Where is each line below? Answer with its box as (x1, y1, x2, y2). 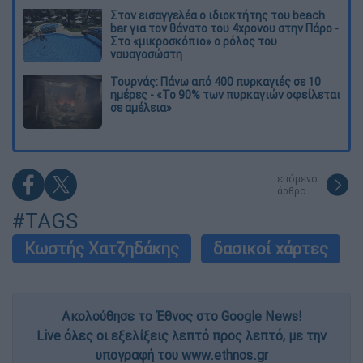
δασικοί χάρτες (213, 237, 328, 258)
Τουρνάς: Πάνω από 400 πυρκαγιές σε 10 (110, 74, 321, 89)
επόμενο (277, 172, 318, 185)
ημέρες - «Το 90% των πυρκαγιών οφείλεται (110, 87, 340, 102)
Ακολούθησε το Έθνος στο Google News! (62, 307, 301, 324)
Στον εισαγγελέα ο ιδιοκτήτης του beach (110, 7, 325, 23)
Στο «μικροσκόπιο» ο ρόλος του (110, 33, 277, 49)
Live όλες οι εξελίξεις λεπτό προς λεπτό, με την (36, 327, 327, 344)
